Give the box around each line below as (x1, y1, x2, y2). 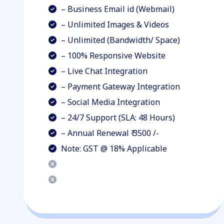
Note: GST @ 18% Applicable (59, 143, 167, 154)
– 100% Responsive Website (59, 50, 165, 61)
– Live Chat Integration (59, 65, 147, 76)
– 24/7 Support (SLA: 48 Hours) (59, 112, 175, 123)
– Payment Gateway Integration (59, 81, 180, 92)
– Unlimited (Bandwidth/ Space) (59, 34, 180, 45)
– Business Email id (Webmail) (59, 3, 174, 14)
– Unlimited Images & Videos (59, 19, 169, 30)
